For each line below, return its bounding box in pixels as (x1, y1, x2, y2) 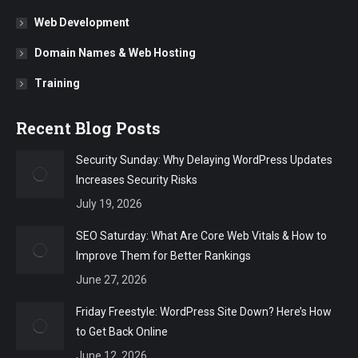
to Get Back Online (76, 325, 168, 338)
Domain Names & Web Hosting (34, 46, 196, 59)
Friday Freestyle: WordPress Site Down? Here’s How (76, 305, 332, 318)
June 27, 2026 (76, 273, 147, 286)
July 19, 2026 (76, 197, 142, 210)
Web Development (34, 16, 129, 29)
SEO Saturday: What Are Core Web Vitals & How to (76, 229, 327, 242)
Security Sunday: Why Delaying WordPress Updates (76, 153, 332, 166)
